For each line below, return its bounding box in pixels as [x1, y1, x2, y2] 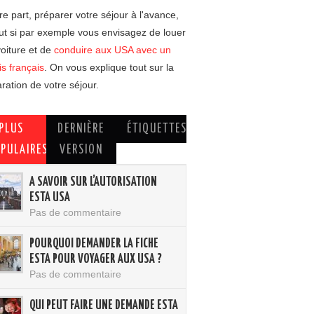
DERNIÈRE [57, 123, 105, 135]
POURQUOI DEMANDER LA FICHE [29, 238, 158, 250]
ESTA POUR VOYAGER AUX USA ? [29, 253, 162, 266]
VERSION [59, 144, 103, 156]
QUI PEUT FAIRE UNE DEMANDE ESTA [29, 299, 178, 312]
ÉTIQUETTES [126, 123, 187, 135]
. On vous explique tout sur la [44, 62, 174, 73]
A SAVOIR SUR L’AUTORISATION [29, 176, 157, 189]
